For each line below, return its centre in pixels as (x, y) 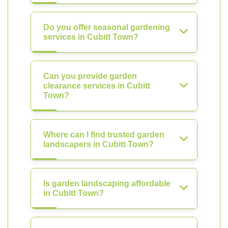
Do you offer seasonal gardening (107, 27)
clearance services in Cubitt (97, 86)
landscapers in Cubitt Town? (98, 144)
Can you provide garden (90, 76)
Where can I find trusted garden (104, 135)
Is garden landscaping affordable (107, 183)
